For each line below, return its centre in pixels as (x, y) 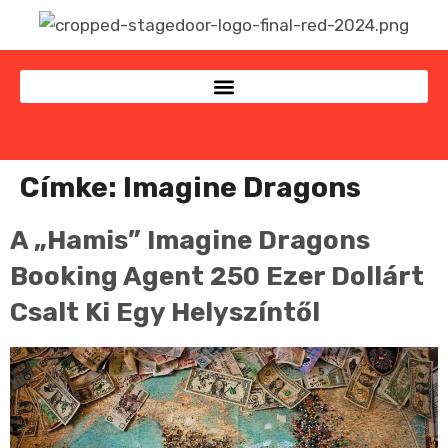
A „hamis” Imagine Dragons (190, 241)
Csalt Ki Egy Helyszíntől (165, 313)
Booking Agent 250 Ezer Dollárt (217, 277)
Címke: (71, 188)
